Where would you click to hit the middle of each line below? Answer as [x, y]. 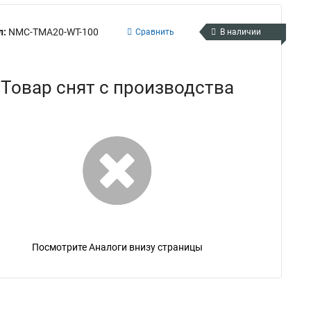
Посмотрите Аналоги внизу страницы [117, 247]
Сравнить [155, 32]
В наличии [241, 32]
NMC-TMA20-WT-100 [53, 32]
